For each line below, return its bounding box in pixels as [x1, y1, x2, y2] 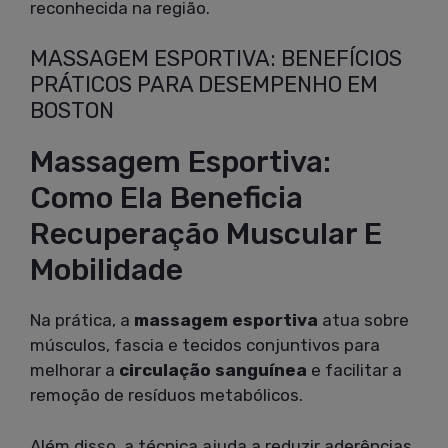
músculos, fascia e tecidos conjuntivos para [30, 335, 380, 356]
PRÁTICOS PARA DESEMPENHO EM [30, 71, 378, 99]
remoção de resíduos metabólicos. [30, 385, 303, 406]
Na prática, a [30, 310, 134, 331]
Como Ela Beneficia [30, 180, 303, 217]
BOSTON [30, 97, 114, 125]
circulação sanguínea [119, 360, 307, 381]
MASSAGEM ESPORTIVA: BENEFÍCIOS [30, 45, 402, 73]
